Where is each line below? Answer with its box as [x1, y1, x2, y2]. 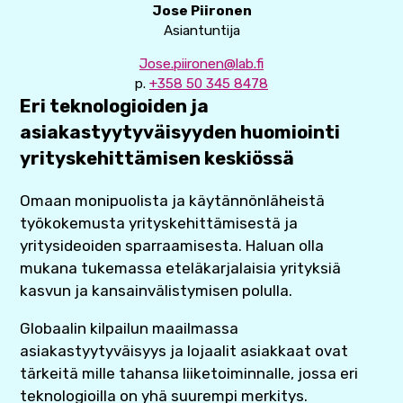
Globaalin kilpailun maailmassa [20, 319, 239, 338]
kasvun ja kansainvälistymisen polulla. [20, 282, 293, 300]
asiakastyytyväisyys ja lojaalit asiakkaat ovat [20, 342, 349, 361]
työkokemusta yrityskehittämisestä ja [20, 214, 299, 233]
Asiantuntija [163, 22, 240, 39]
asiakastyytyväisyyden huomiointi [20, 121, 341, 143]
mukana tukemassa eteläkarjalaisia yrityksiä [20, 259, 342, 278]
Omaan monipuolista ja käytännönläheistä [20, 192, 326, 210]
